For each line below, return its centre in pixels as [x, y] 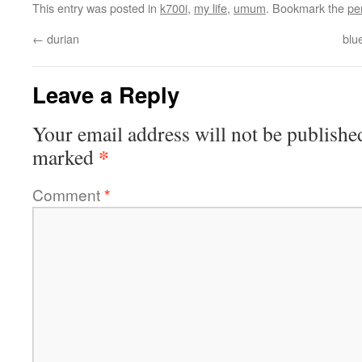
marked [65, 157]
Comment [68, 194]
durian [61, 38]
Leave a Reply [106, 94]
